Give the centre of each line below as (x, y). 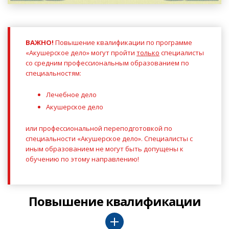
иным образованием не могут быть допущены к (105, 148)
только (148, 52)
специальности (51, 138)
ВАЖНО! (40, 42)
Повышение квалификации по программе (124, 42)
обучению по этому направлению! (82, 159)
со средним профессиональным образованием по (107, 63)
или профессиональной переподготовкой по (99, 128)
